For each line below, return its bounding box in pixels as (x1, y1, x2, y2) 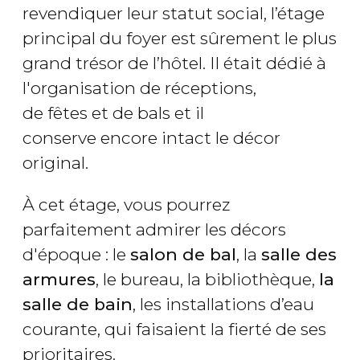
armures (22, 269, 96, 290)
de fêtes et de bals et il (22, 103, 204, 124)
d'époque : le (22, 244, 130, 265)
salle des (261, 244, 337, 265)
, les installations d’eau (133, 294, 314, 315)
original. (22, 153, 88, 174)
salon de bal (130, 244, 236, 265)
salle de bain (22, 294, 133, 315)
